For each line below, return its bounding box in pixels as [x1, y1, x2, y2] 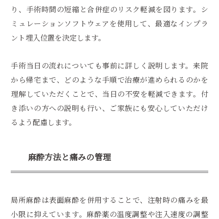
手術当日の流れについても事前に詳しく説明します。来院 [11, 60, 208, 71]
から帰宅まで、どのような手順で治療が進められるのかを [11, 74, 208, 85]
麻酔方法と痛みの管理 [28, 151, 111, 163]
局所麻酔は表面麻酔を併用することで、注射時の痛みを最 [11, 195, 208, 205]
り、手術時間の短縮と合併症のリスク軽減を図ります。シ [11, 4, 208, 14]
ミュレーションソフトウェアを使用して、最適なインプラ [11, 18, 208, 28]
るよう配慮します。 [11, 117, 77, 128]
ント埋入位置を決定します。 [11, 32, 106, 43]
